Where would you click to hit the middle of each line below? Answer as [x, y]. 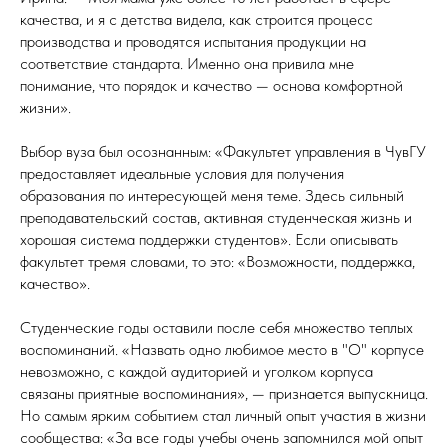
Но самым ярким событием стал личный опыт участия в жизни [223, 416]
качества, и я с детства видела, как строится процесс [196, 20]
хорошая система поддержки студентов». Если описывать [209, 240]
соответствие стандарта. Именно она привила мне [187, 64]
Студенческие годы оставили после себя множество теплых [216, 328]
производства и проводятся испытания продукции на [193, 42]
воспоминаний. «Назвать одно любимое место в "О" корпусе [222, 350]
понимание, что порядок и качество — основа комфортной [211, 86]
